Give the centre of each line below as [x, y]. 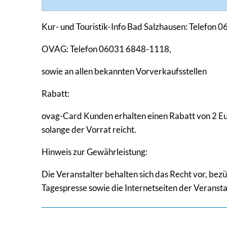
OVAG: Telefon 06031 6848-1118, [106, 49]
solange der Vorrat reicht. [89, 130]
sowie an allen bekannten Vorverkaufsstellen [124, 71]
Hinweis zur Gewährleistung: [94, 152]
